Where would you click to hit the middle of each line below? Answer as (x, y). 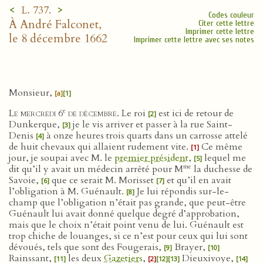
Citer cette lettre (226, 23)
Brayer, (190, 247)
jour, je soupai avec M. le (62, 158)
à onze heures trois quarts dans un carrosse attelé (146, 136)
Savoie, (25, 180)
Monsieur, (32, 93)
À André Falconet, (55, 24)
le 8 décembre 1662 (58, 38)
